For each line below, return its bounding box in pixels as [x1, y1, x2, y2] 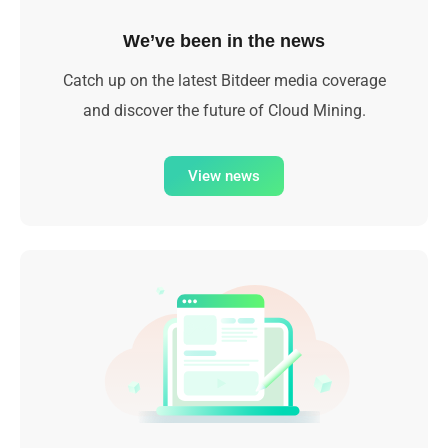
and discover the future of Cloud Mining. [82, 100, 366, 120]
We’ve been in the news [123, 30, 325, 51]
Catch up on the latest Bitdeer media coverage [62, 70, 386, 90]
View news [188, 167, 260, 186]
